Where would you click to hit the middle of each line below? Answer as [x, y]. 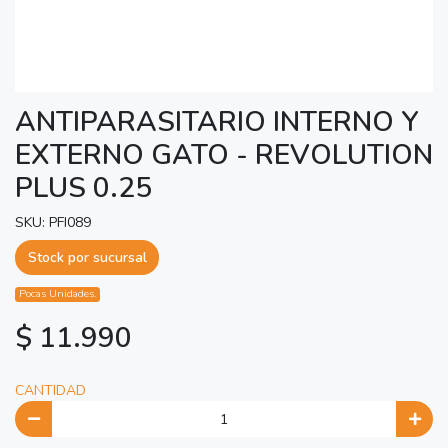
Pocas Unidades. [58, 294]
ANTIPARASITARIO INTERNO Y [217, 121]
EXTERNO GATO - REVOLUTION [224, 154]
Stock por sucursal [87, 257]
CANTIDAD [50, 391]
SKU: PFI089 [53, 222]
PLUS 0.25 [83, 187]
